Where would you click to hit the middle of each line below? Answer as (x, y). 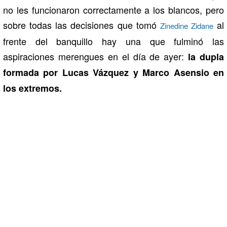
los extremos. (32, 88)
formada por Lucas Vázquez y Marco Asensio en (113, 73)
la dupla (204, 57)
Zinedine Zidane (186, 26)
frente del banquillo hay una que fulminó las (113, 41)
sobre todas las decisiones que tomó (82, 25)
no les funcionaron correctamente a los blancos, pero (113, 10)
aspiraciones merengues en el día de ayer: (94, 56)
